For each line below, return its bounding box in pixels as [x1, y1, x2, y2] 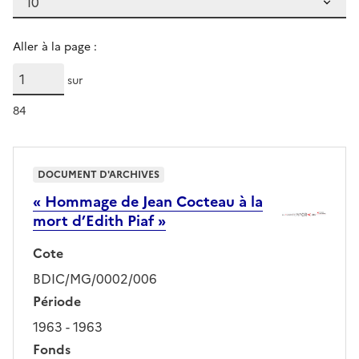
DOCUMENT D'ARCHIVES [38, 167, 159, 182]
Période [33, 291, 81, 311]
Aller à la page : [13, 38, 97, 55]
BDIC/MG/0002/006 [33, 268, 157, 288]
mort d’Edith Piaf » [33, 209, 166, 232]
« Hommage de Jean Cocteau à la [33, 190, 263, 212]
